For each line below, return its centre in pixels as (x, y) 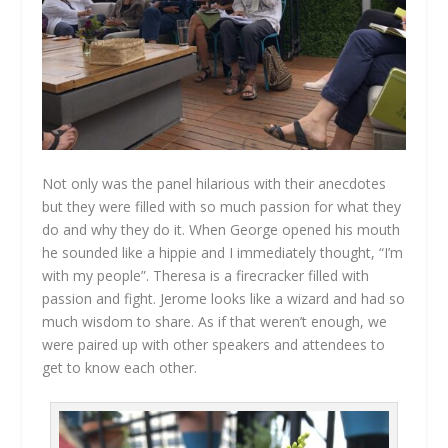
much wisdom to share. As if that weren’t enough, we (215, 322)
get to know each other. (120, 368)
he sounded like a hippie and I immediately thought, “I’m (223, 253)
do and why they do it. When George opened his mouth (221, 230)
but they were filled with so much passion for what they (222, 207)
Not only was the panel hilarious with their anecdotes (214, 184)
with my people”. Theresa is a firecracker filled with (206, 276)
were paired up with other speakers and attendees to (214, 345)
